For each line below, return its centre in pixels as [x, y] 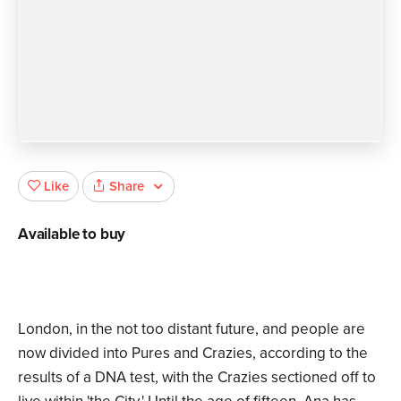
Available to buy [72, 235]
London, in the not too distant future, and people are [192, 329]
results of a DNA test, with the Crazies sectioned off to [197, 378]
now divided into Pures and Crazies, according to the [193, 354]
